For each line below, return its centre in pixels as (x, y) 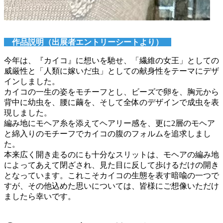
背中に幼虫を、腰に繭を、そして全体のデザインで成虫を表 (111, 103)
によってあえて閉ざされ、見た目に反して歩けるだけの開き (111, 165)
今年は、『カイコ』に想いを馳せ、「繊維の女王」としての (111, 61)
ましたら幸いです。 (44, 197)
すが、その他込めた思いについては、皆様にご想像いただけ (111, 186)
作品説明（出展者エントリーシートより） (88, 42)
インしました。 (32, 82)
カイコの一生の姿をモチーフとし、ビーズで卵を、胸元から (111, 92)
